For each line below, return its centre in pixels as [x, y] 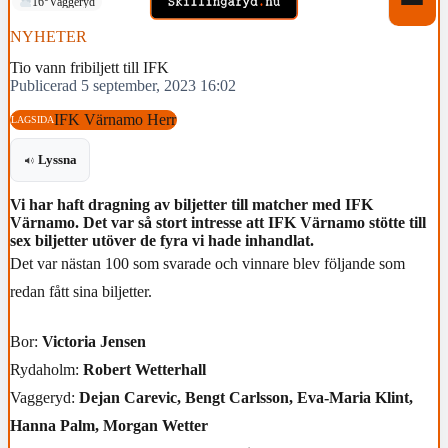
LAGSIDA [32, 120]
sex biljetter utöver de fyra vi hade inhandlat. [162, 241]
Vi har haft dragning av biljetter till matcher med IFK [191, 205]
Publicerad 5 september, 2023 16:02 [123, 86]
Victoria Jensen [94, 341]
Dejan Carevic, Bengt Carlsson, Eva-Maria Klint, [246, 397]
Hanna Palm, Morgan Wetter [109, 425]
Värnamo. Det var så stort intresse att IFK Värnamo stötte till [218, 223]
